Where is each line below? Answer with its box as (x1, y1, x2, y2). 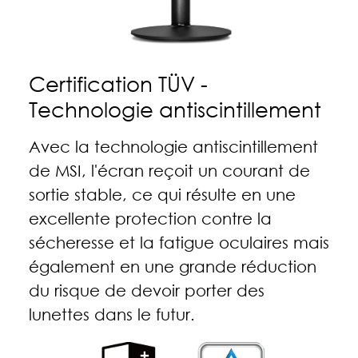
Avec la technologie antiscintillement (28, 137, 318, 157)
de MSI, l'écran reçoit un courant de (28, 161, 310, 181)
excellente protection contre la (28, 209, 272, 229)
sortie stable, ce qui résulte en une (28, 185, 296, 205)
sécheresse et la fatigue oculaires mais (28, 233, 329, 253)
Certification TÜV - (28, 71, 208, 97)
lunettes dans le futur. (28, 304, 195, 324)
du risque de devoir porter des (28, 280, 265, 300)
